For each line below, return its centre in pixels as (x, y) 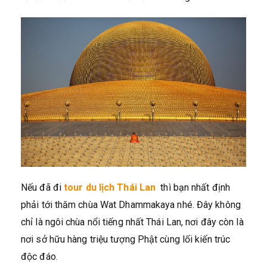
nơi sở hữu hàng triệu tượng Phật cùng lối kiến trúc (126, 240)
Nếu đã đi (41, 188)
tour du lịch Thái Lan (110, 188)
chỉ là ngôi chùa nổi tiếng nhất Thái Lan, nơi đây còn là (132, 222)
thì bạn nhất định (195, 188)
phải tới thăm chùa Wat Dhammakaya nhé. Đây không (131, 205)
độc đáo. (39, 257)
